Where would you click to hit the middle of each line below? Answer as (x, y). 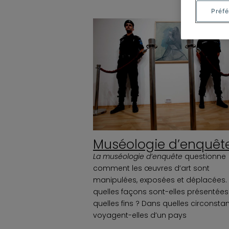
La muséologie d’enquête (139, 156)
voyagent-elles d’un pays (140, 215)
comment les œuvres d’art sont (151, 168)
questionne (205, 156)
